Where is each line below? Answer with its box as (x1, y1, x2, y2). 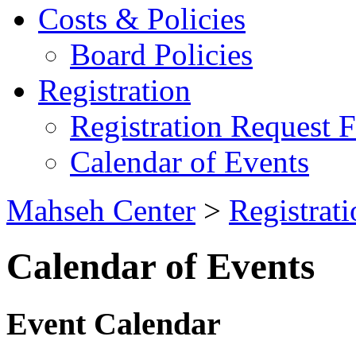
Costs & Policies (38, 2, 246, 36)
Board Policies (70, 37, 253, 72)
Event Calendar (6, 305, 221, 342)
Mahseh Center (6, 193, 195, 227)
